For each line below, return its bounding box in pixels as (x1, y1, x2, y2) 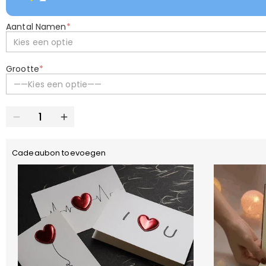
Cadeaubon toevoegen (12, 147, 106, 159)
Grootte (6, 63, 39, 75)
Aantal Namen (6, 21, 66, 33)
